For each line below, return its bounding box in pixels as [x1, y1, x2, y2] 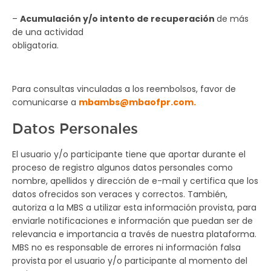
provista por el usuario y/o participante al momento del [12, 255, 247, 267]
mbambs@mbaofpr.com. [79, 96, 196, 108]
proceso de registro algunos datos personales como [12, 162, 233, 174]
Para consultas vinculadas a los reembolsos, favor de [12, 83, 236, 95]
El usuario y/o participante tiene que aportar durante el [12, 148, 246, 160]
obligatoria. [12, 39, 59, 51]
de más [217, 13, 249, 25]
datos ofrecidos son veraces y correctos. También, [12, 188, 227, 200]
